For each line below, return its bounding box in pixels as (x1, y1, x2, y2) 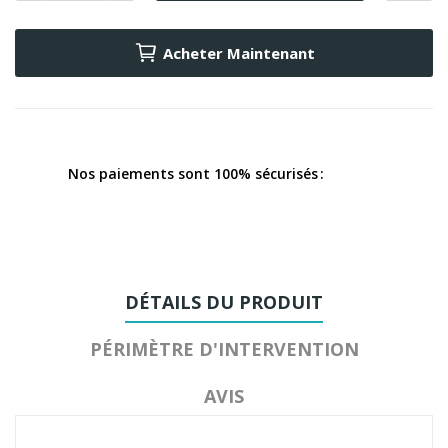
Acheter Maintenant (162, 43, 315, 63)
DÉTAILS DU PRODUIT (125, 290, 323, 314)
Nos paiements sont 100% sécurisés (68, 164, 318, 183)
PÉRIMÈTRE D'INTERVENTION (89, 337, 359, 361)
